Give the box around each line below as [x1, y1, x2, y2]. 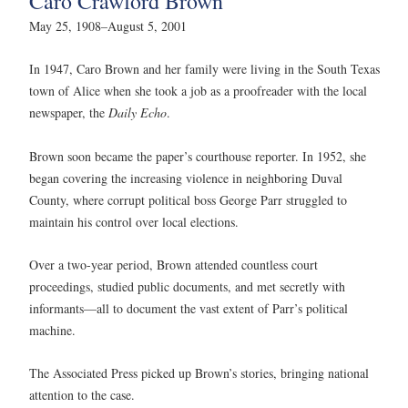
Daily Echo [108, 104, 167, 122]
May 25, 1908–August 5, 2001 [29, 17, 187, 35]
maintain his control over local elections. [29, 212, 239, 230]
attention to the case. [29, 386, 135, 404]
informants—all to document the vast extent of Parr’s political [29, 299, 348, 317]
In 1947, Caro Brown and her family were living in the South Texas [29, 60, 380, 78]
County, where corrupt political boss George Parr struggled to [29, 190, 347, 209]
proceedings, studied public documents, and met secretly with [29, 277, 345, 295]
